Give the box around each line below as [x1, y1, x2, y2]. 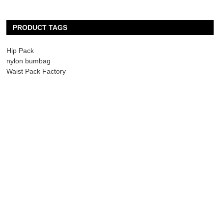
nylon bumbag [6, 57, 51, 65]
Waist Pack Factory [6, 67, 66, 76]
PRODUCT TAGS [13, 24, 68, 32]
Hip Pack [6, 47, 34, 55]
